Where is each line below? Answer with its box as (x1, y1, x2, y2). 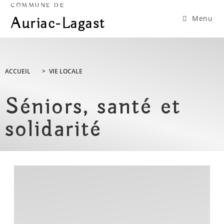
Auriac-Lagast (11, 14, 105, 33)
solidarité (5, 116, 102, 144)
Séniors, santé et (5, 93, 181, 122)
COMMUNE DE (11, 1, 65, 9)
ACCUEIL (5, 67, 30, 76)
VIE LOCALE (49, 67, 82, 76)
